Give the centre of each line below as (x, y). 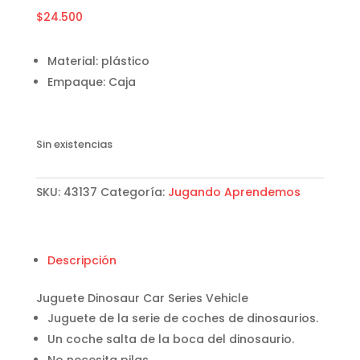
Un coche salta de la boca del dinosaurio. (170, 339)
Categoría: (134, 192)
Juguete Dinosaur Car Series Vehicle (142, 298)
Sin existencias (74, 144)
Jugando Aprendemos (234, 192)
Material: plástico (98, 61)
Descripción (82, 260)
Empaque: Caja (91, 82)
